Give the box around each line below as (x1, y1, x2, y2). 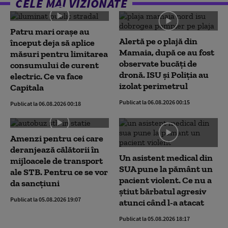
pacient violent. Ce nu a (119, 174, 212, 186)
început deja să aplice (10, 37, 95, 48)
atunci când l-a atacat (119, 196, 204, 208)
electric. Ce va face (10, 70, 83, 82)
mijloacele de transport (10, 155, 103, 166)
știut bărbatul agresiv (119, 185, 206, 197)
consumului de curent (10, 59, 99, 71)
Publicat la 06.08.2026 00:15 (119, 98, 190, 106)
